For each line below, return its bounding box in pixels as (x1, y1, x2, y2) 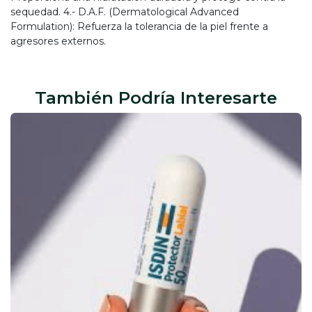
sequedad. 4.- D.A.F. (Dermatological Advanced (10, 6, 239, 19)
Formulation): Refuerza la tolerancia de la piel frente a (10, 20, 268, 33)
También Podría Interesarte (35, 87, 277, 109)
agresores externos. (10, 35, 106, 48)
